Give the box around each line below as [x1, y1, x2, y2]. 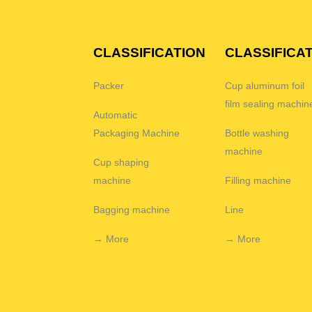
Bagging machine [93, 203, 171, 215]
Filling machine [225, 174, 292, 186]
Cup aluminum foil [225, 79, 305, 91]
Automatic [93, 109, 138, 120]
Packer [93, 79, 125, 91]
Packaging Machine [93, 127, 180, 139]
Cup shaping [93, 156, 150, 168]
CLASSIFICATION [93, 45, 206, 60]
